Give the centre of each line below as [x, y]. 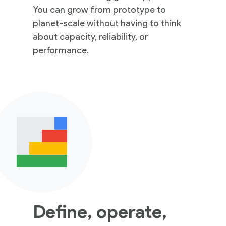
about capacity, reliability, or [90, 37]
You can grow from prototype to [99, 9]
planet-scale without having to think [107, 23]
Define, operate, [100, 211]
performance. [61, 50]
